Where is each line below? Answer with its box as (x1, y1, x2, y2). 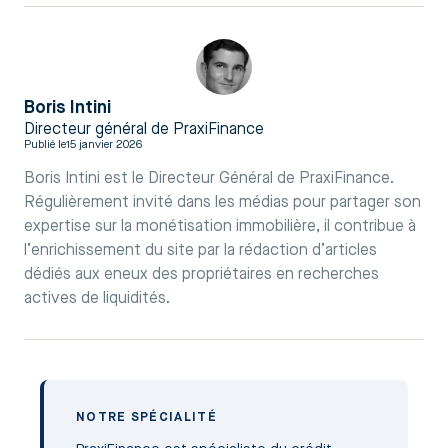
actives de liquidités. (24, 290, 170, 307)
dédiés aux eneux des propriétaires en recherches (24, 266, 379, 283)
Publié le (24, 139, 66, 151)
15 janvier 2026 (66, 139, 142, 151)
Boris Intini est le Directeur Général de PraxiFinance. (24, 170, 394, 187)
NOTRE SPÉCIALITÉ (76, 410, 217, 424)
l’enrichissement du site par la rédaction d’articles (24, 242, 377, 259)
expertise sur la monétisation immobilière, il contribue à (24, 218, 416, 235)
